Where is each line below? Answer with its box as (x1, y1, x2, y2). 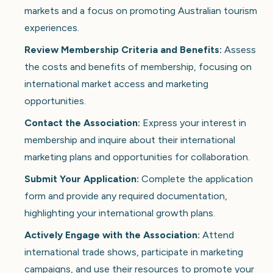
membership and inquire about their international (24, 133, 235, 146)
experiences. (24, 21, 79, 34)
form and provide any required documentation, (24, 190, 227, 202)
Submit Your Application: (24, 172, 139, 185)
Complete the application (139, 172, 253, 185)
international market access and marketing (24, 77, 208, 90)
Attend (200, 229, 234, 241)
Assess (222, 43, 256, 55)
